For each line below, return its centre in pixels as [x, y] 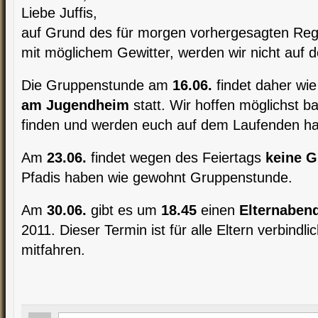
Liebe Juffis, [59, 13]
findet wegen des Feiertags [176, 158]
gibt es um [124, 210]
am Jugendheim [75, 105]
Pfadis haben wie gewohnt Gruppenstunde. [157, 177]
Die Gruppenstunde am [97, 85]
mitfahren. [53, 250]
